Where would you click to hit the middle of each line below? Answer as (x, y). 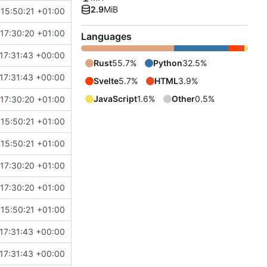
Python (168, 63)
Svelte (106, 81)
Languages (106, 37)
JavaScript (115, 99)
